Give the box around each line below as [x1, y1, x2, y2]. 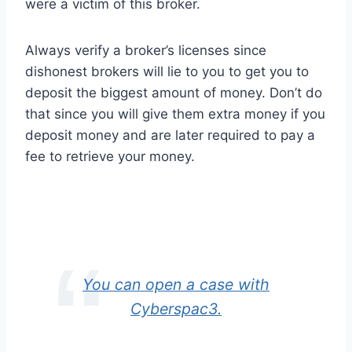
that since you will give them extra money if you [25, 106, 325, 123]
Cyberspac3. [130, 299, 222, 319]
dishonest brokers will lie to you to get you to [25, 64, 309, 80]
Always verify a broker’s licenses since [25, 42, 266, 59]
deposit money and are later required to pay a [25, 127, 315, 144]
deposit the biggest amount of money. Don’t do [25, 85, 322, 101]
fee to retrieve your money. [25, 148, 195, 165]
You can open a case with [82, 275, 269, 295]
